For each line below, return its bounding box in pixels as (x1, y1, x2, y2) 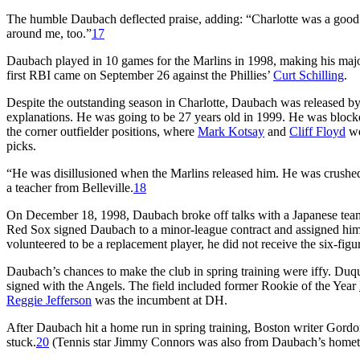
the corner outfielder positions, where (6, 124, 198, 138)
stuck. (6, 334, 36, 349)
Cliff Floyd (289, 124, 346, 138)
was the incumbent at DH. (92, 292, 227, 307)
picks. (6, 138, 36, 153)
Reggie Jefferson (6, 292, 92, 307)
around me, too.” (6, 26, 92, 40)
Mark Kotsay (198, 124, 264, 138)
